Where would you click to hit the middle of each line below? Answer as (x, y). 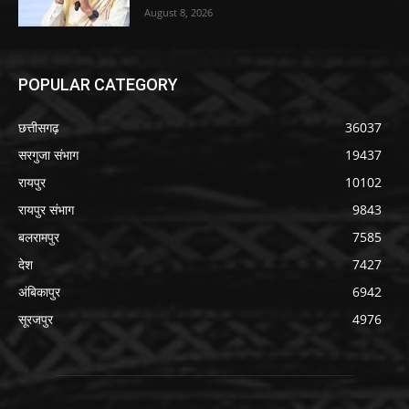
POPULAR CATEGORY (98, 85)
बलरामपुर (39, 237)
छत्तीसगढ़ (39, 128)
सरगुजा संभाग (48, 155)
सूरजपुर (36, 320)
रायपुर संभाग (46, 210)
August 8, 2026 (179, 13)
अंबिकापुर (39, 292)
